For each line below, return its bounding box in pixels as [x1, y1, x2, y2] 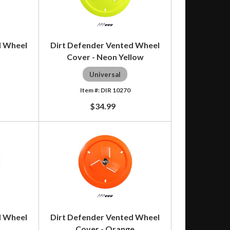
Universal [89, 70, 121, 79]
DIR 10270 [100, 86, 130, 94]
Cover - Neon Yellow [66, 51, 144, 62]
